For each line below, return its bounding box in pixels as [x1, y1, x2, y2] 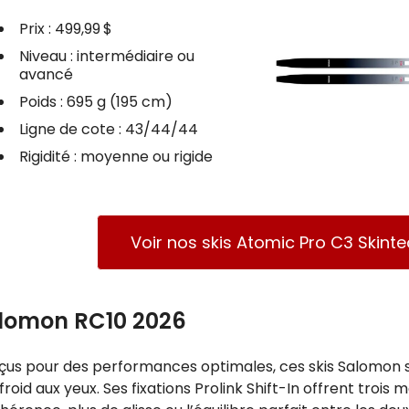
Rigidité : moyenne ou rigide [18, 145, 213, 167]
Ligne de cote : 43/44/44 [18, 118, 198, 140]
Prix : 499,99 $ [18, 17, 112, 39]
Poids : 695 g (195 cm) [18, 90, 173, 112]
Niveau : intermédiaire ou [18, 45, 194, 67]
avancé [18, 63, 73, 85]
